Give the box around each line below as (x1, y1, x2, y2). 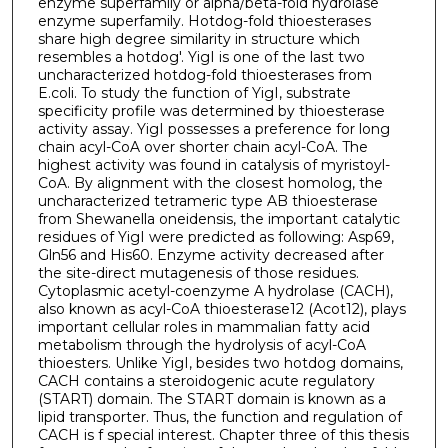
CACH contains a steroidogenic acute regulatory (37, 371, 375, 390)
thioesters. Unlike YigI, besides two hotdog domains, (37, 353, 403, 372)
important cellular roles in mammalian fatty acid (37, 317, 370, 336)
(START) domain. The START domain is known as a (37, 389, 386, 408)
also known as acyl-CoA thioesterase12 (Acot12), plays (37, 299, 406, 318)
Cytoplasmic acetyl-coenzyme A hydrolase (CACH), (37, 281, 393, 300)
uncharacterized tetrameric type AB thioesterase (37, 191, 378, 210)
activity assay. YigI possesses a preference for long (37, 119, 390, 138)
